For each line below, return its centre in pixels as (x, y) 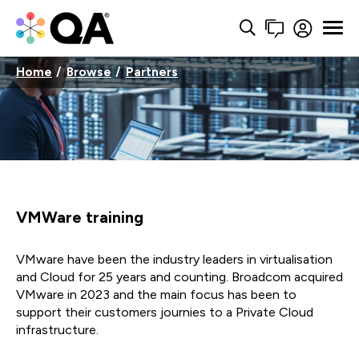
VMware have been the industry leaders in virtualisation (174, 259)
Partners (152, 72)
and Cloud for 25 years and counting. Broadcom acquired (179, 277)
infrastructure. (57, 330)
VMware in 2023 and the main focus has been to (156, 294)
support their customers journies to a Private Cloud (165, 312)
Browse (89, 72)
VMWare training (80, 217)
